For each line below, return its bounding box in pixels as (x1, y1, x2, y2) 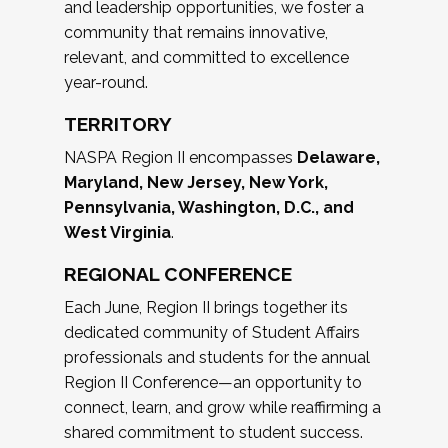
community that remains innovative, (64, 23, 328, 43)
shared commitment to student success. (64, 423, 363, 443)
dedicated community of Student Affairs (64, 323, 360, 343)
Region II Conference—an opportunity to (64, 373, 362, 393)
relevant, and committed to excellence (64, 48, 349, 68)
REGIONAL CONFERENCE (64, 263, 292, 286)
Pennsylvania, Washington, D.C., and (64, 198, 354, 218)
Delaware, (297, 148, 380, 168)
